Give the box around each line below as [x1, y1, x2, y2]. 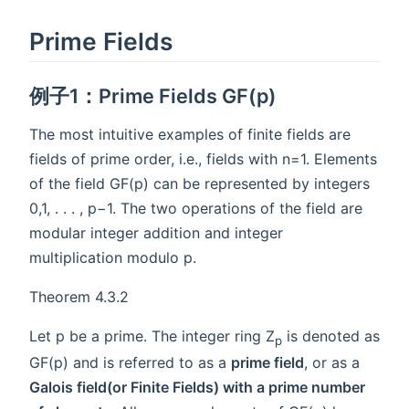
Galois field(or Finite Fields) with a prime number [29, 377, 365, 396]
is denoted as [282, 326, 380, 345]
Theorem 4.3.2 [29, 287, 129, 306]
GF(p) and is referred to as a [29, 352, 231, 372]
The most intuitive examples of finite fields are [29, 124, 351, 143]
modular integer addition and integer [29, 223, 283, 242]
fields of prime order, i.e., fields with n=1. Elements [29, 149, 377, 168]
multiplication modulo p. [29, 247, 196, 267]
